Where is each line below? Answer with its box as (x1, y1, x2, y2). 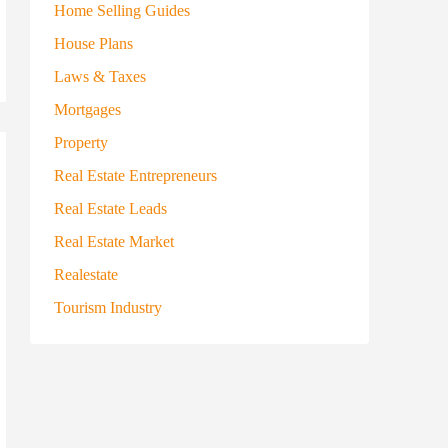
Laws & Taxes (54, 68, 146, 85)
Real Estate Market (54, 233, 174, 250)
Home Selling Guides (54, 2, 190, 19)
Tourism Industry (54, 299, 162, 316)
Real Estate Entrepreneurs (54, 167, 217, 184)
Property (54, 134, 108, 151)
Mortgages (54, 101, 121, 118)
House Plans (54, 35, 133, 52)
